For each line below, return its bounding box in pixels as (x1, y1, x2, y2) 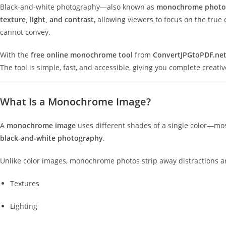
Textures (10, 179, 39, 188)
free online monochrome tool (31, 50, 133, 60)
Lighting (10, 201, 37, 211)
